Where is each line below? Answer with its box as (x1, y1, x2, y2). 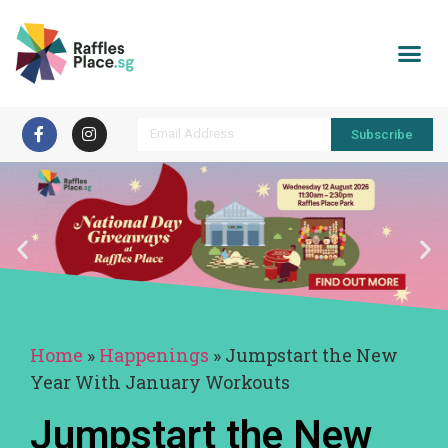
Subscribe (351, 126, 414, 142)
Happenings (99, 342, 209, 367)
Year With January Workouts (30, 369, 290, 394)
